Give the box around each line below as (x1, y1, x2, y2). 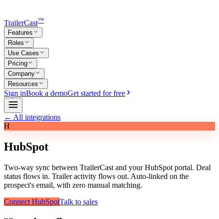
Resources (8, 80, 38, 88)
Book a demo (26, 89, 67, 98)
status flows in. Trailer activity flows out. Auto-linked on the (4, 172, 189, 181)
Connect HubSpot (4, 197, 60, 206)
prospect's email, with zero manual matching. (4, 181, 142, 190)
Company (8, 70, 35, 78)
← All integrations (4, 113, 61, 122)
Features (8, 29, 33, 37)
